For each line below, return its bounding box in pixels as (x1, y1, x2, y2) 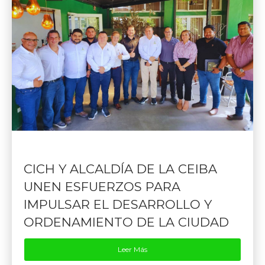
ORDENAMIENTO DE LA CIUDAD (24, 215, 229, 230)
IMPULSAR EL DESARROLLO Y (24, 197, 212, 212)
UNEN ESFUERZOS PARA (24, 179, 180, 195)
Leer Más (118, 245, 147, 254)
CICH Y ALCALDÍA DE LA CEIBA (24, 161, 217, 177)
